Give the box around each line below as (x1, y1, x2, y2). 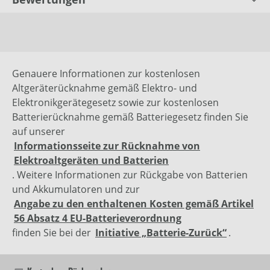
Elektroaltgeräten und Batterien (14, 154, 169, 168)
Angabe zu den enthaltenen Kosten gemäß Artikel (14, 197, 254, 211)
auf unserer (12, 125, 65, 139)
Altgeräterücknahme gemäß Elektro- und (12, 81, 197, 95)
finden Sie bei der (12, 226, 93, 240)
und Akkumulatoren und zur (12, 183, 140, 196)
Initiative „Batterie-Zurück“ (95, 226, 227, 240)
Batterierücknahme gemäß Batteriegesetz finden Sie (12, 110, 248, 124)
